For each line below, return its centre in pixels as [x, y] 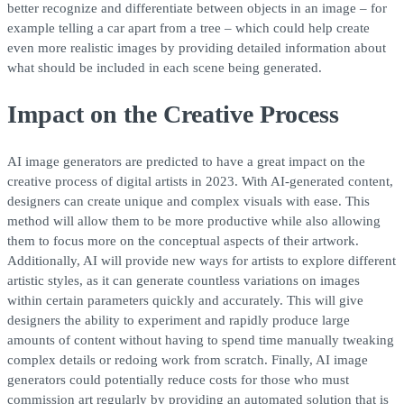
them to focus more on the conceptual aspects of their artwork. [183, 240]
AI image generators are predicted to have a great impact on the [186, 161]
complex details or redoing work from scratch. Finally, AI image [188, 359]
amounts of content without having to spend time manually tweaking [201, 340]
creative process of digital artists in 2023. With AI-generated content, [200, 181]
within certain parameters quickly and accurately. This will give [185, 300]
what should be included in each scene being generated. [165, 67]
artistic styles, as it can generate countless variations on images [184, 280]
